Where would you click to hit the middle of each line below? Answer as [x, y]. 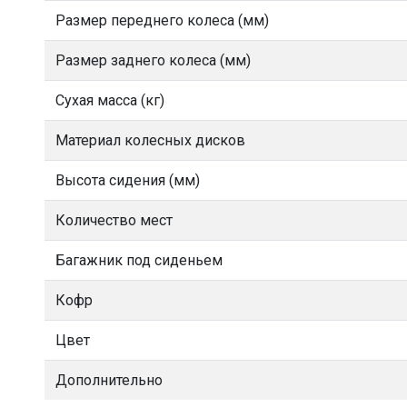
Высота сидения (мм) [128, 180]
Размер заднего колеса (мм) [153, 60]
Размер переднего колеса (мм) [162, 20]
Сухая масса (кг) [110, 100]
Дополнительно [109, 380]
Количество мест [114, 220]
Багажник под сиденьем [139, 260]
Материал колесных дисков [150, 140]
